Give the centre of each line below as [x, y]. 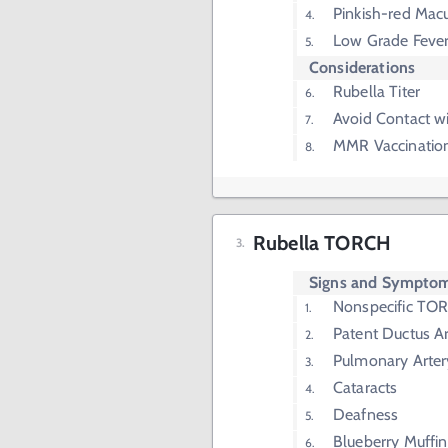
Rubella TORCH [322, 243]
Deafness [366, 415]
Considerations [362, 68]
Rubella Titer [376, 92]
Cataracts [365, 388]
